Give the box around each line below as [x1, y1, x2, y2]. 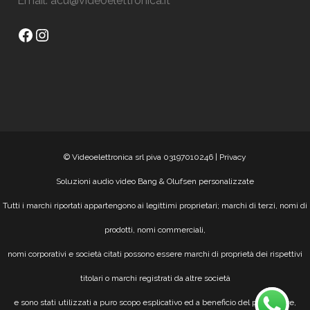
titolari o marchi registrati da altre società [80, 273, 230, 283]
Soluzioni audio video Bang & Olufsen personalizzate [56, 176, 254, 186]
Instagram [33, 24, 110, 44]
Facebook [17, 24, 93, 44]
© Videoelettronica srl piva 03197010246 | [64, 152, 219, 162]
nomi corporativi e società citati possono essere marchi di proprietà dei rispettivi [8, 249, 302, 259]
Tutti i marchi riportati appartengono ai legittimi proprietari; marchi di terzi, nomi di [3, 201, 307, 210]
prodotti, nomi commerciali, [104, 225, 206, 235]
